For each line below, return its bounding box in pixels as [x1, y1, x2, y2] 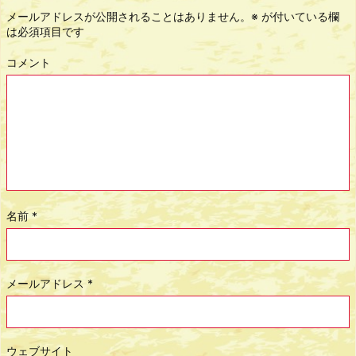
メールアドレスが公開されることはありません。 [6, 10, 251, 24]
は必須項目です [6, 25, 84, 39]
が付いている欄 [258, 10, 339, 24]
